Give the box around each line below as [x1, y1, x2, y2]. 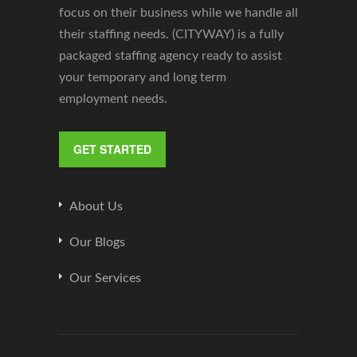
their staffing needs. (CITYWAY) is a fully [59, 28, 284, 41]
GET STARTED [73, 141, 151, 157]
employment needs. [59, 92, 167, 105]
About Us [69, 200, 123, 213]
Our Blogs [69, 236, 125, 249]
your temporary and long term [59, 71, 226, 84]
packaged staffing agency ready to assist [59, 49, 282, 62]
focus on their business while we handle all [59, 6, 298, 19]
